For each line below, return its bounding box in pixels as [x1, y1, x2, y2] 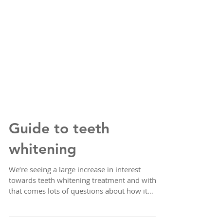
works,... [9, 197, 37, 206]
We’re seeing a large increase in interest [9, 164, 141, 174]
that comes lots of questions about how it [9, 186, 147, 196]
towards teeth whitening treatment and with [9, 175, 156, 185]
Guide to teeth [9, 120, 109, 137]
